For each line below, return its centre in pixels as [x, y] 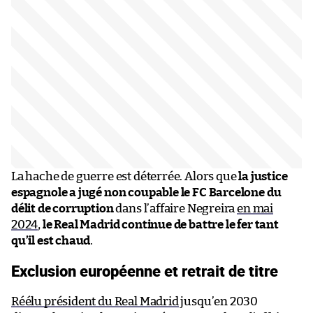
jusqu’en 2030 [218, 301]
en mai [255, 208]
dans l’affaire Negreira [175, 208]
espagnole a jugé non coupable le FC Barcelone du [146, 192]
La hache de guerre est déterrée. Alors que [124, 176]
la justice [262, 176]
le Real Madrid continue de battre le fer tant [160, 224]
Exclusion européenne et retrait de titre [145, 270]
